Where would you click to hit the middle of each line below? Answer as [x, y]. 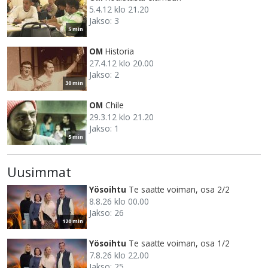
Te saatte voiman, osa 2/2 [179, 190]
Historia [120, 51]
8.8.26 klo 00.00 [119, 202]
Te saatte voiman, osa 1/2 [179, 243]
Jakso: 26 [106, 213]
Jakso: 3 [104, 21]
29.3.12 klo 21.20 [121, 117]
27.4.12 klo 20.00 [121, 63]
